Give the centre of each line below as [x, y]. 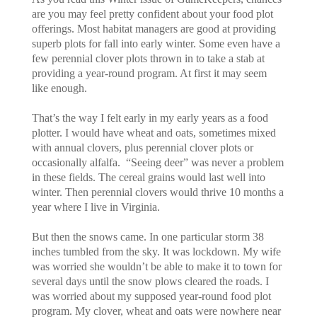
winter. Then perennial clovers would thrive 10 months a [157, 192]
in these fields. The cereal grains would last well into [148, 177]
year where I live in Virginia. [97, 207]
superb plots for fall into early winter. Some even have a [156, 43]
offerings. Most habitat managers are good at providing [154, 28]
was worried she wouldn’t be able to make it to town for [156, 266]
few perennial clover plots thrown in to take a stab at [148, 58]
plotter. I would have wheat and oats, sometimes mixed [154, 132]
